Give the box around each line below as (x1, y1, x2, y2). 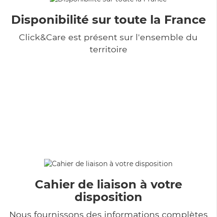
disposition (74, 189, 142, 204)
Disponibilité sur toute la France (11, 12, 206, 27)
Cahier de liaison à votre (34, 177, 182, 191)
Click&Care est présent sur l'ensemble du (19, 31, 198, 42)
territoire (89, 44, 127, 54)
